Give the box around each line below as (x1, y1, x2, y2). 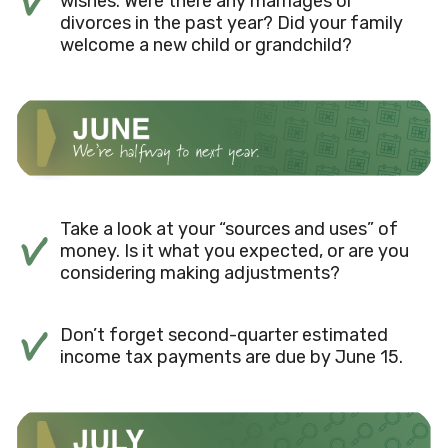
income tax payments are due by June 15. (60, 345, 403, 368)
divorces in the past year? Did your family (60, 11, 403, 34)
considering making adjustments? (60, 261, 340, 284)
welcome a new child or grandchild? (60, 33, 352, 56)
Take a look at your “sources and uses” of (60, 217, 398, 240)
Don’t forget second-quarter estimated (60, 323, 388, 346)
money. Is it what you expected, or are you (60, 239, 409, 262)
